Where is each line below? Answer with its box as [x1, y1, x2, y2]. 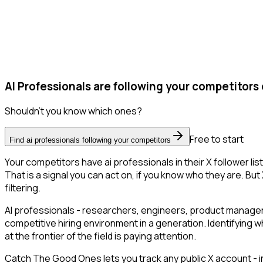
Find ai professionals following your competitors [9, 136, 171, 145]
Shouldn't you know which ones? [5, 104, 142, 118]
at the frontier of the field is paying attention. [5, 230, 196, 243]
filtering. [5, 181, 41, 195]
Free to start [190, 133, 244, 146]
